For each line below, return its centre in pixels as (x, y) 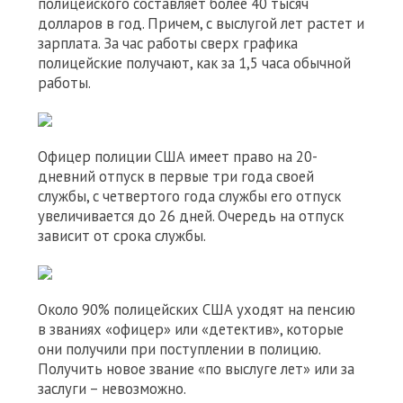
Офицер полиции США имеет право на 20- (178, 157)
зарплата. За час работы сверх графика (168, 43)
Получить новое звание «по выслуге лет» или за (196, 369)
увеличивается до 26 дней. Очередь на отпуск (191, 216)
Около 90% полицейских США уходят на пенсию (197, 309)
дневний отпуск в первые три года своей (176, 176)
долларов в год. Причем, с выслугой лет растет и (201, 23)
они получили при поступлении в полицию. (179, 349)
